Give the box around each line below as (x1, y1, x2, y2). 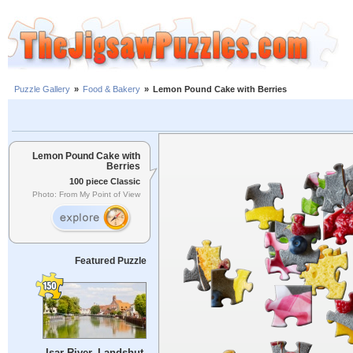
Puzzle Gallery (14, 84, 70, 95)
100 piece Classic (69, 176, 140, 186)
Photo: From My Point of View (32, 190, 140, 199)
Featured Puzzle (74, 255, 147, 266)
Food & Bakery (83, 84, 140, 95)
